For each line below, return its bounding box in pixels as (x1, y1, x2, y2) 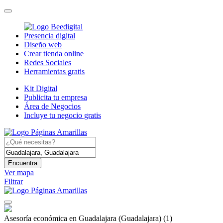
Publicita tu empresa (24, 93, 87, 102)
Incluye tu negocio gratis (24, 111, 101, 119)
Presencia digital (24, 31, 75, 40)
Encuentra (8, 159, 37, 167)
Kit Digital (24, 84, 57, 93)
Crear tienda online (24, 49, 84, 58)
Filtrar (4, 177, 23, 186)
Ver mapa (4, 168, 34, 177)
